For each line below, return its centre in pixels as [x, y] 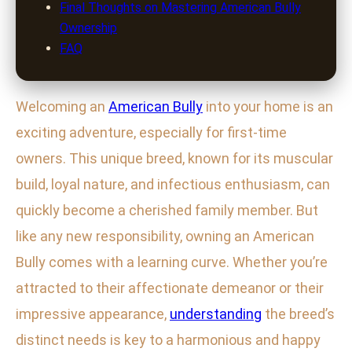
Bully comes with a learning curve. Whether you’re [172, 262]
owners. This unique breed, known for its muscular [174, 159]
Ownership [88, 28]
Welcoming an [62, 107]
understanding [216, 314]
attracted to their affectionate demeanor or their [170, 288]
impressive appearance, [93, 314]
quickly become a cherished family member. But [167, 211]
